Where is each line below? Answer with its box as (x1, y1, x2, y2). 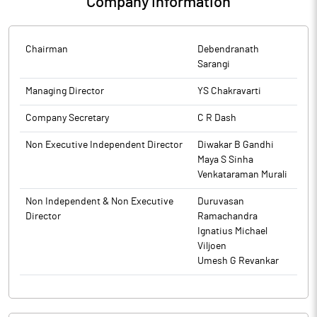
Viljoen (197, 241, 226, 251)
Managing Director (25, 86, 104, 96)
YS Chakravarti (197, 86, 261, 96)
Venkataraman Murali (197, 170, 287, 180)
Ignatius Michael (197, 226, 267, 236)
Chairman (25, 45, 68, 54)
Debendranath (197, 45, 259, 54)
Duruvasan (197, 197, 244, 207)
